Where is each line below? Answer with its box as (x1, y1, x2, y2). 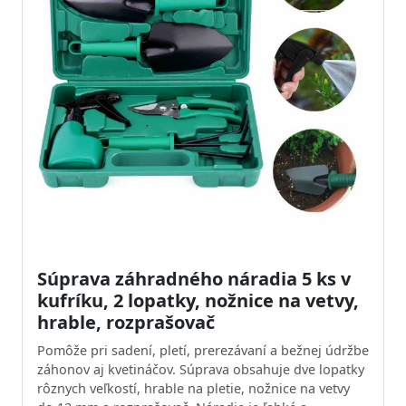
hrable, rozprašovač (37, 310, 215, 334)
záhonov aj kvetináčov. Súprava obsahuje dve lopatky (37, 361, 364, 378)
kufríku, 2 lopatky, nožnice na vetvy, (37, 288, 359, 313)
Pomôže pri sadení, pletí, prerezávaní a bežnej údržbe (37, 342, 369, 359)
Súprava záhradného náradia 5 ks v (37, 266, 351, 291)
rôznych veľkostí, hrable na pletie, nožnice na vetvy (37, 380, 350, 397)
